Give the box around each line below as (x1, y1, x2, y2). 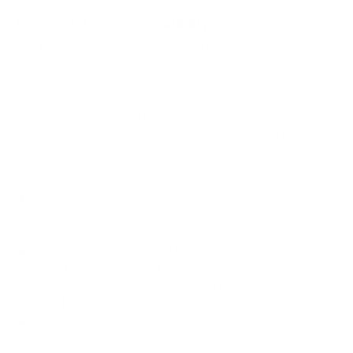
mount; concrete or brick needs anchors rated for (33, 261, 292, 277)
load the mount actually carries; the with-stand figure (16, 143, 305, 160)
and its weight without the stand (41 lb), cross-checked (16, 57, 314, 73)
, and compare (243, 74, 318, 91)
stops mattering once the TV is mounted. (16, 161, 238, 177)
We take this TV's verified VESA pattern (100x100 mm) (16, 39, 316, 56)
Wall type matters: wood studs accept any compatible (32, 243, 331, 260)
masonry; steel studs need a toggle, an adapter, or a (33, 278, 314, 295)
